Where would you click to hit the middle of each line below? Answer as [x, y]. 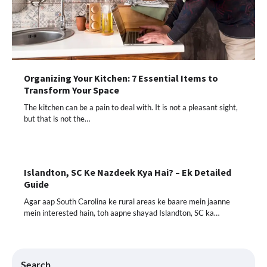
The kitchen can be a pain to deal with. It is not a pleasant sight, [131, 107]
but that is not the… [57, 118]
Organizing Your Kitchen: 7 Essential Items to [121, 78]
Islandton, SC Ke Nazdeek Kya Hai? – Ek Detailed [128, 172]
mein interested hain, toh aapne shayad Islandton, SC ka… [122, 212]
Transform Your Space [72, 90]
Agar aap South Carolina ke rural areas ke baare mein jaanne [127, 201]
